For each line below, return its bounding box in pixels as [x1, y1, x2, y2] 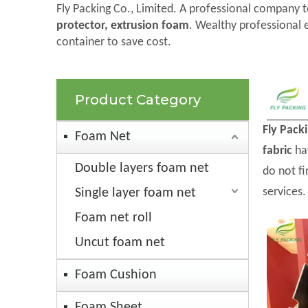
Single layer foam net [75, 186, 196, 201]
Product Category [75, 91, 201, 109]
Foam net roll [75, 211, 152, 225]
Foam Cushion [75, 268, 157, 283]
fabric [263, 144, 292, 158]
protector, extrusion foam [56, 19, 189, 33]
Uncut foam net [75, 236, 165, 250]
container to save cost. [56, 36, 171, 49]
